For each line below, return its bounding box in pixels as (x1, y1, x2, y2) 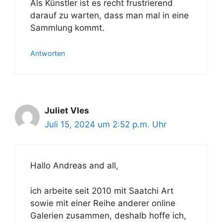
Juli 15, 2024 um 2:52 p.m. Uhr (45, 119, 166, 129)
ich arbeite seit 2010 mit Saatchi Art (30, 185, 173, 196)
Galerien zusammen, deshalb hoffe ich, (30, 210, 186, 221)
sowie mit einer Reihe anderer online (30, 198, 175, 208)
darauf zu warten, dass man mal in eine (30, 10, 189, 20)
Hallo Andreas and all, (30, 161, 118, 170)
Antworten (30, 49, 65, 57)
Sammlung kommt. (30, 23, 105, 33)
